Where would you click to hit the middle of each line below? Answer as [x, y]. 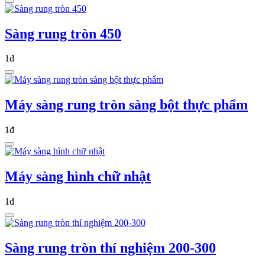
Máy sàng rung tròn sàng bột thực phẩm [126, 105]
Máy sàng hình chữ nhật [78, 177]
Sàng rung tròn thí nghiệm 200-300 [110, 248]
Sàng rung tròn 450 [63, 33]
